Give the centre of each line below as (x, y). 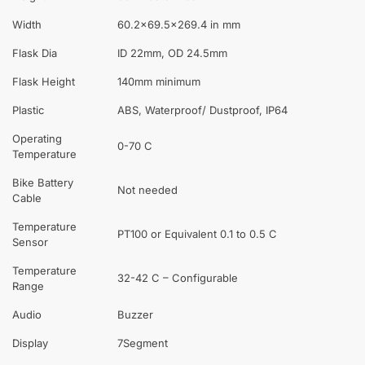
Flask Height (44, 81)
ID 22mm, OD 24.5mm (172, 53)
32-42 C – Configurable (178, 277)
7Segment (143, 343)
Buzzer (135, 314)
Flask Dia (35, 53)
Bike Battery (43, 182)
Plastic (28, 110)
